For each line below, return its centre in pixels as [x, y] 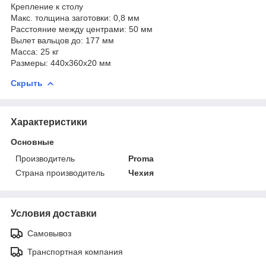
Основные [32, 142]
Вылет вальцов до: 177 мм [64, 40]
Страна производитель [60, 172]
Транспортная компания [75, 251]
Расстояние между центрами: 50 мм [83, 29]
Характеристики [49, 122]
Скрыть [27, 83]
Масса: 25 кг [36, 51]
